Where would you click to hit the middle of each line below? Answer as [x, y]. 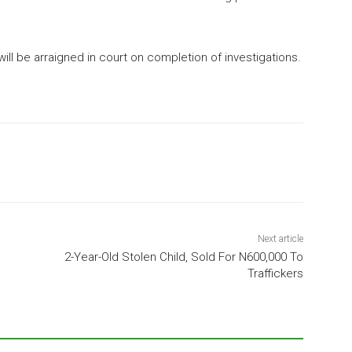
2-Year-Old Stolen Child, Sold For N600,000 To [183, 257]
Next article [280, 238]
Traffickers [275, 273]
